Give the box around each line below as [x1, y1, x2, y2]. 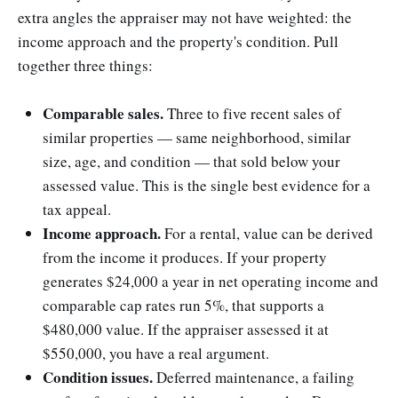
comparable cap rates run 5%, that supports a [43, 294, 324, 315]
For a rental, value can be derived [161, 222, 373, 243]
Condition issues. [43, 365, 153, 388]
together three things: [18, 54, 153, 76]
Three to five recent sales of [163, 102, 341, 123]
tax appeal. [43, 198, 111, 219]
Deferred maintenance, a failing [153, 366, 354, 387]
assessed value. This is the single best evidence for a [43, 174, 370, 195]
